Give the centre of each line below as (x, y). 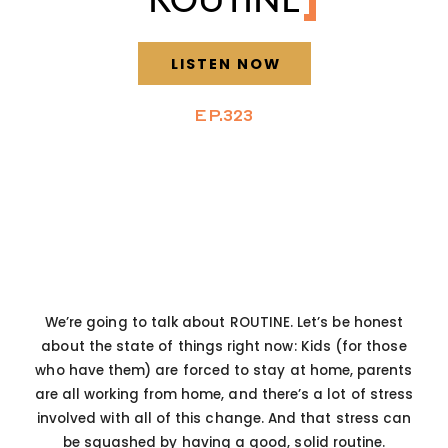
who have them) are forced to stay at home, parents (224, 371)
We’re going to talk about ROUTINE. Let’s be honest (224, 323)
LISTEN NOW (225, 64)
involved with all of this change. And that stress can (224, 419)
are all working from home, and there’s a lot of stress (224, 395)
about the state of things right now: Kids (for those (224, 347)
